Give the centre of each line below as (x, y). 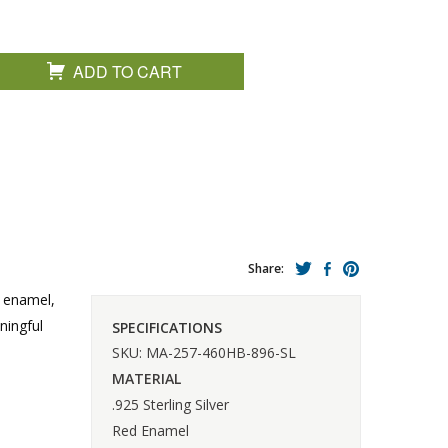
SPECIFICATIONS (167, 327)
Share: (266, 268)
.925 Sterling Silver (170, 404)
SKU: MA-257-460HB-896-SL (204, 352)
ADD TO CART (128, 71)
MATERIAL (146, 378)
